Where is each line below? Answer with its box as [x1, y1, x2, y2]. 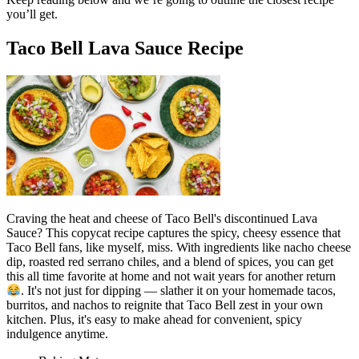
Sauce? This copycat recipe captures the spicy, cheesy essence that [6, 225, 341, 240]
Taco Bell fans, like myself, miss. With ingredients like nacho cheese [6, 240, 351, 254]
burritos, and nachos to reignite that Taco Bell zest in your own [6, 298, 323, 313]
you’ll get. [6, 6, 58, 21]
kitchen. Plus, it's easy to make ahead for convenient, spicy [6, 313, 302, 327]
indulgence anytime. [6, 327, 108, 341]
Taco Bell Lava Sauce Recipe [6, 37, 244, 58]
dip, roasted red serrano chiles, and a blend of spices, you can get [6, 254, 333, 268]
